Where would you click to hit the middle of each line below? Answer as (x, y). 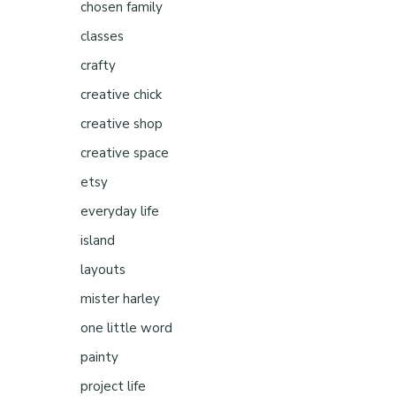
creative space (125, 153)
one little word (126, 328)
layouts (103, 270)
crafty (98, 65)
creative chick (121, 95)
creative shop (122, 124)
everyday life (120, 211)
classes (102, 36)
